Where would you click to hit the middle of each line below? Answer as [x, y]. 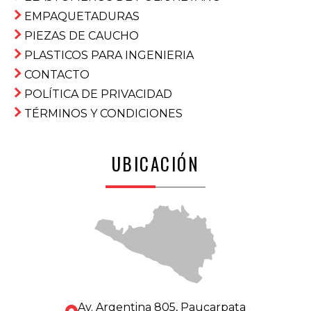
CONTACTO [57, 74]
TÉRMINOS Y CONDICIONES [103, 113]
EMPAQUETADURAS [82, 16]
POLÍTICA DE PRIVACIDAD [98, 94]
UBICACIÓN [155, 163]
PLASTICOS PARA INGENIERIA [109, 55]
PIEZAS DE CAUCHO [82, 35]
